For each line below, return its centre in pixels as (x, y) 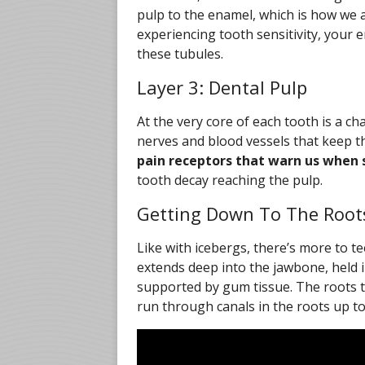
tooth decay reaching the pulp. (230, 180)
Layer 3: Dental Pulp (222, 87)
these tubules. (180, 54)
